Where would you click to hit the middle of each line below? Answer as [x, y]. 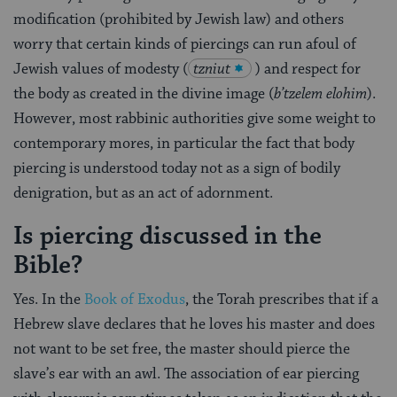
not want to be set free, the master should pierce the [182, 349]
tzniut [212, 70]
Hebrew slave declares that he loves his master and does [194, 324]
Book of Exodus [133, 299]
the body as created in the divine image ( [144, 94]
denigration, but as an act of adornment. [143, 194]
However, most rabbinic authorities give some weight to [195, 119]
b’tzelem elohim [320, 94]
